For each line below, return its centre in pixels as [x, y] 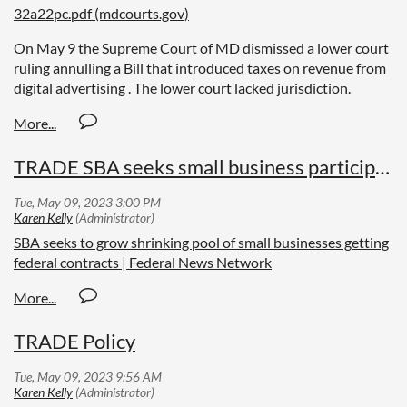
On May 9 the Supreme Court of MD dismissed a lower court [201, 47]
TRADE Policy [74, 341]
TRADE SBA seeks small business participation [382, 166]
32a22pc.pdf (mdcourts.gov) [101, 13]
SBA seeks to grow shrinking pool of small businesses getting [201, 242]
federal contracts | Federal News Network [143, 262]
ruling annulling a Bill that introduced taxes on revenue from [200, 67]
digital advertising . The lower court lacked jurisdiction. [185, 87]
